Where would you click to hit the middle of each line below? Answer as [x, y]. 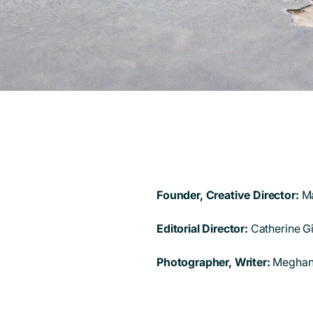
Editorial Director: [204, 228]
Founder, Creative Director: [229, 195]
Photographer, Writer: [215, 262]
